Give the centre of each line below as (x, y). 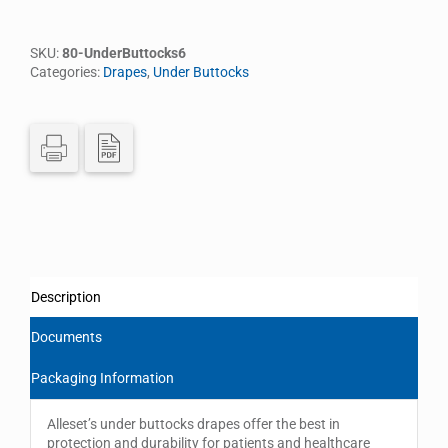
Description (66, 296)
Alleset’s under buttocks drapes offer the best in (193, 424)
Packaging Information (102, 377)
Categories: (66, 71)
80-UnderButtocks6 (124, 52)
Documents (66, 336)
